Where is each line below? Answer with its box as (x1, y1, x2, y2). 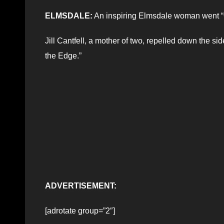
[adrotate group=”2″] (45, 206, 115, 215)
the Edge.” (45, 51, 81, 60)
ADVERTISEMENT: (45, 181, 116, 190)
